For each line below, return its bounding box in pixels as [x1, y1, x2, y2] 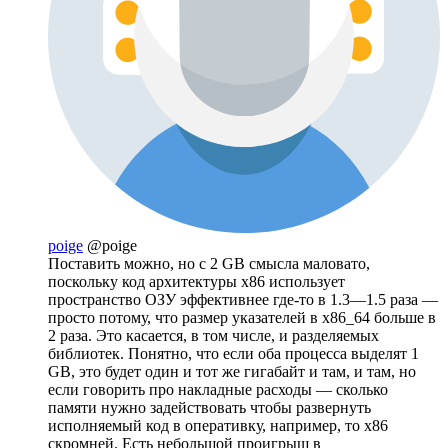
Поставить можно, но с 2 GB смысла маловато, [48, 254, 370, 272]
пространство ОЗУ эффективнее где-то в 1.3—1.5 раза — [48, 290, 438, 308]
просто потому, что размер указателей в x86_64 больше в [48, 308, 436, 326]
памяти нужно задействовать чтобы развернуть [48, 398, 371, 416]
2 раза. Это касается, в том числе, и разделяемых [48, 326, 379, 344]
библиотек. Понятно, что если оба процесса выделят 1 [48, 344, 419, 362]
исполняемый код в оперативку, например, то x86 [48, 416, 388, 434]
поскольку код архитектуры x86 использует [48, 272, 345, 290]
